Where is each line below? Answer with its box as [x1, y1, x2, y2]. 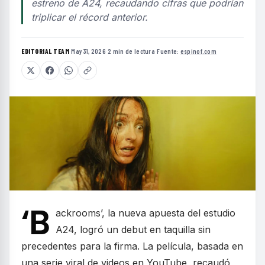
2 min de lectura [108, 47, 156, 55]
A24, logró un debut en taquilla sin [56, 223, 211, 235]
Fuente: [157, 47, 180, 55]
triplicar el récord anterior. [31, 11, 148, 23]
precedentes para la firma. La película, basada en [21, 240, 243, 252]
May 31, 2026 [71, 47, 106, 55]
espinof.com [180, 47, 217, 55]
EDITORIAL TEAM [21, 47, 69, 55]
